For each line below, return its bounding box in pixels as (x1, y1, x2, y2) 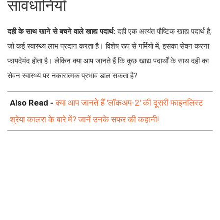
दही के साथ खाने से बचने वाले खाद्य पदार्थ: (7, 27, 117, 36)
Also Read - (10, 98, 55, 108)
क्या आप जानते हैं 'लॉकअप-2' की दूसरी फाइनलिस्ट (55, 98, 203, 108)
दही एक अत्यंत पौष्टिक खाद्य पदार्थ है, (117, 27, 212, 36)
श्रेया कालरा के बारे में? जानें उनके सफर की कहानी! (10, 114, 159, 124)
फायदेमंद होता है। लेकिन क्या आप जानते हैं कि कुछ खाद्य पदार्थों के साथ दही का (7, 56, 209, 65)
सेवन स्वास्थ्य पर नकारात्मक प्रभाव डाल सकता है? (7, 71, 137, 80)
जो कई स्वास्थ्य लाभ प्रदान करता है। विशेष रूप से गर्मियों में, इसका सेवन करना (7, 42, 209, 51)
